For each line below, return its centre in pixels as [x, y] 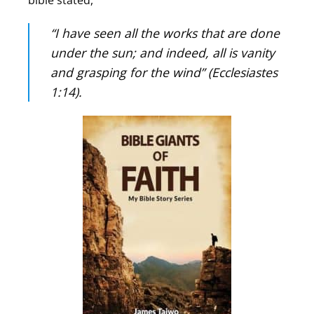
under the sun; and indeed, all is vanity [163, 53]
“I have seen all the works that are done [165, 33]
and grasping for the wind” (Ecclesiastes [164, 73]
